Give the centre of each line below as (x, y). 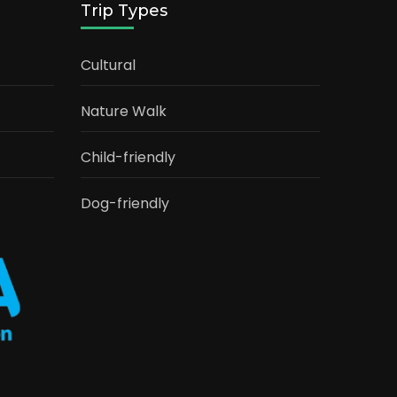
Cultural (108, 65)
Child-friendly (128, 157)
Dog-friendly (125, 203)
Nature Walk (124, 111)
